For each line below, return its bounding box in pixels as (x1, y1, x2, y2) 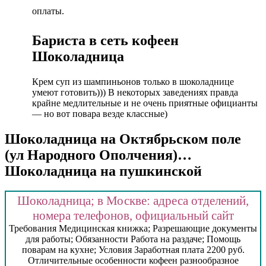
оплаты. (32, 5, 64, 16)
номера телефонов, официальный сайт (32, 208, 234, 223)
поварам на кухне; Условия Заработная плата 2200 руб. (21, 245, 245, 255)
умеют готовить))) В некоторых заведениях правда (32, 87, 238, 97)
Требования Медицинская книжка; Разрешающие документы (9, 223, 257, 234)
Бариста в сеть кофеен (32, 32, 179, 48)
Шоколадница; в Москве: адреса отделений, (17, 194, 249, 208)
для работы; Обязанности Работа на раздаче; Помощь (26, 234, 240, 245)
